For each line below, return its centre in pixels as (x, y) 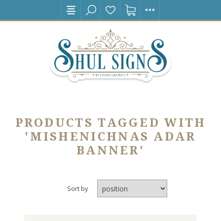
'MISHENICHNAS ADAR (110, 137)
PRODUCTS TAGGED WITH (110, 123)
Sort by (78, 189)
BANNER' (110, 151)
